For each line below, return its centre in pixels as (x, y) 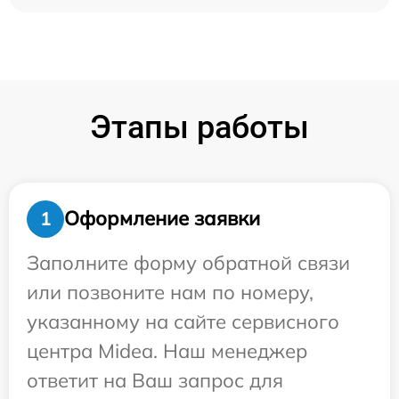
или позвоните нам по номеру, (170, 292)
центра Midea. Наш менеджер (167, 350)
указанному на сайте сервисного (183, 321)
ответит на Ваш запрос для (155, 380)
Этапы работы (199, 127)
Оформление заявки (162, 219)
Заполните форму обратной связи (188, 262)
